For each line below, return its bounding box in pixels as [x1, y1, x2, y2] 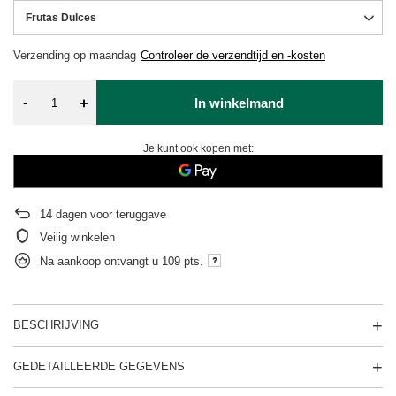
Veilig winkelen [40, 231, 115, 244]
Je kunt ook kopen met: [142, 142, 254, 155]
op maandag [73, 49, 136, 62]
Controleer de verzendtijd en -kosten [141, 49, 325, 62]
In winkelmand [194, 95, 285, 110]
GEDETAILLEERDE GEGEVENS [13, 360, 185, 373]
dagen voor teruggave [52, 208, 166, 221]
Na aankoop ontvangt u [40, 254, 162, 268]
